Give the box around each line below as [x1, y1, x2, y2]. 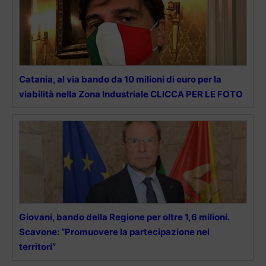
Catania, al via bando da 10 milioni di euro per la [19, 73, 221, 85]
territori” [19, 240, 56, 252]
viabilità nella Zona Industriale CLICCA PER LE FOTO [19, 88, 243, 100]
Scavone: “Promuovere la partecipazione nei [19, 226, 210, 237]
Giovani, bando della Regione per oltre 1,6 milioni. [19, 211, 229, 223]
